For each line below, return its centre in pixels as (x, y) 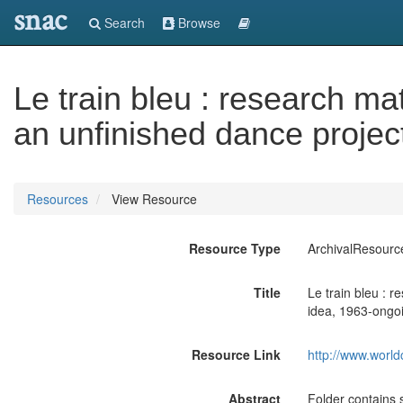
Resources (58, 199)
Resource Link (236, 354)
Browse (197, 22)
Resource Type (234, 248)
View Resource (152, 199)
